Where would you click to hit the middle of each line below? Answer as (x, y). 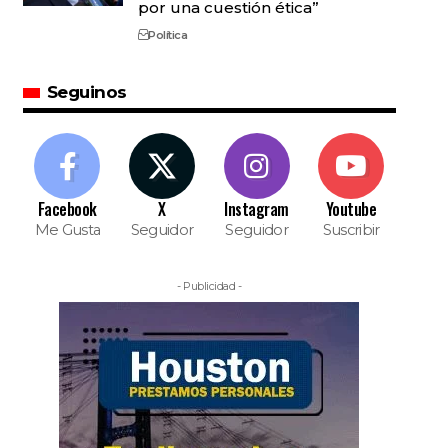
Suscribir (351, 230)
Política (168, 35)
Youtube (351, 209)
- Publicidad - (209, 286)
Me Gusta (67, 230)
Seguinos (86, 92)
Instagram (256, 209)
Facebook (67, 209)
